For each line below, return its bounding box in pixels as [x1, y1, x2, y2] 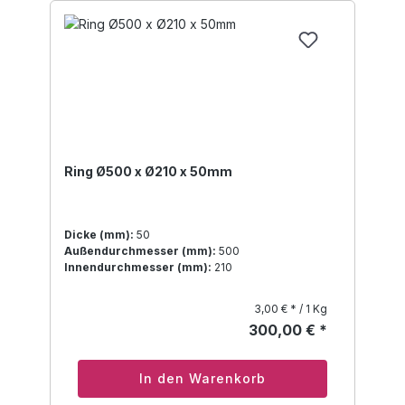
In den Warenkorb [139, 371, 266, 387]
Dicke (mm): [64, 228, 134, 242]
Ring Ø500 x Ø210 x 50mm [64, 164, 232, 180]
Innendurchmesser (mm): [64, 260, 212, 275]
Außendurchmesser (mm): [64, 244, 216, 259]
